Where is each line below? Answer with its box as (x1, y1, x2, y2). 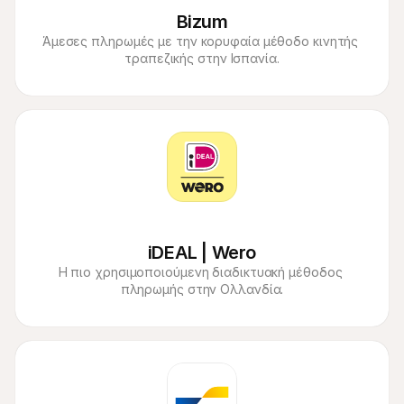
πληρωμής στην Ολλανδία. (120, 281, 284, 297)
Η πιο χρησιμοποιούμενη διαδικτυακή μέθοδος (58, 264, 343, 280)
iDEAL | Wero (147, 242, 257, 263)
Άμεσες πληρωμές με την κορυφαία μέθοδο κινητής (41, 33, 359, 49)
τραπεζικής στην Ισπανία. (124, 50, 280, 66)
